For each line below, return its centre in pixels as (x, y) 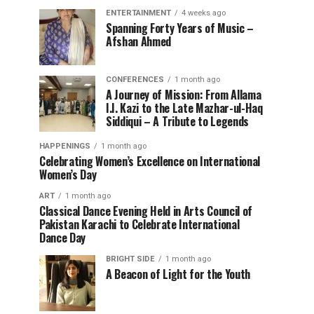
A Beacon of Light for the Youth (178, 274)
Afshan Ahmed (139, 41)
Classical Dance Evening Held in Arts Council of (146, 211)
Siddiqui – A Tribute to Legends (178, 121)
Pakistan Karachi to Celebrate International (139, 224)
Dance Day (63, 238)
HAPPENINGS (65, 146)
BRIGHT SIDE (130, 259)
